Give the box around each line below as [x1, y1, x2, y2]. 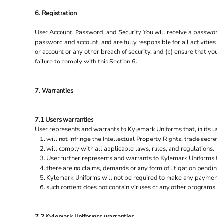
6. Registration [35, 8, 77, 17]
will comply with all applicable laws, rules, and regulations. [46, 144, 214, 153]
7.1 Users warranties [35, 115, 93, 124]
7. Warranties [35, 86, 73, 95]
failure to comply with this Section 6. [35, 57, 137, 66]
